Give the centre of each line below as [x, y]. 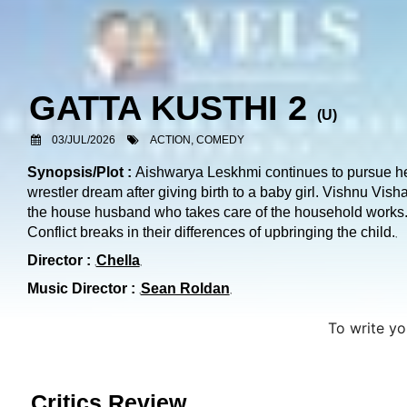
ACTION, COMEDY [198, 140]
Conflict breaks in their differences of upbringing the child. [211, 232]
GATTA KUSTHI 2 [169, 108]
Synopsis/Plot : [81, 172]
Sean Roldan [185, 288]
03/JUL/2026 [84, 140]
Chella [118, 260]
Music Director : [81, 288]
